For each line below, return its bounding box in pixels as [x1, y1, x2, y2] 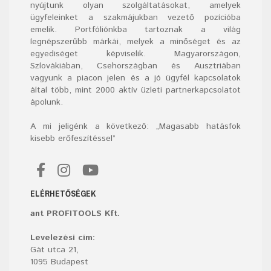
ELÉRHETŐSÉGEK [30, 188, 96, 199]
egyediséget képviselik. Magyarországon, [30, 48, 241, 60]
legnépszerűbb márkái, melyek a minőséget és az [30, 36, 241, 48]
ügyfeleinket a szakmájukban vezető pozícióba [30, 11, 241, 24]
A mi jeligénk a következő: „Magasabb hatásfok [30, 120, 241, 132]
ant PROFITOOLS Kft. [30, 207, 120, 220]
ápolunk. [30, 96, 63, 108]
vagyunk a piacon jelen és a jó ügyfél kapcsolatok [30, 72, 241, 84]
